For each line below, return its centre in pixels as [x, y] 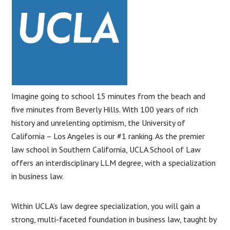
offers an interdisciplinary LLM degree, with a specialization [114, 162]
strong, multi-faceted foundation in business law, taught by [114, 219]
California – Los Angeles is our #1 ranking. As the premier [108, 136]
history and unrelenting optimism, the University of [99, 122]
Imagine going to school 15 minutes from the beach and [109, 96]
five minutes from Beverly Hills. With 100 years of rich [105, 109]
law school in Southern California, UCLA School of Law [106, 149]
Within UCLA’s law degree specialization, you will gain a [106, 206]
